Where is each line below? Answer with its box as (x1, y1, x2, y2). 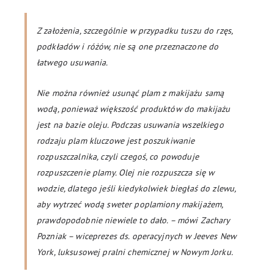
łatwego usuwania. (37, 57, 108, 68)
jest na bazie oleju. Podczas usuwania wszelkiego (37, 119, 224, 130)
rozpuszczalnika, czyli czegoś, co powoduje (37, 151, 199, 162)
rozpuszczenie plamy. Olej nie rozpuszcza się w (37, 167, 215, 178)
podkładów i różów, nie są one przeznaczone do (37, 41, 219, 52)
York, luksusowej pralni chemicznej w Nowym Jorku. (37, 246, 233, 257)
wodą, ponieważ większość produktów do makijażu (37, 103, 231, 114)
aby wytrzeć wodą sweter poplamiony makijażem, (37, 199, 223, 210)
